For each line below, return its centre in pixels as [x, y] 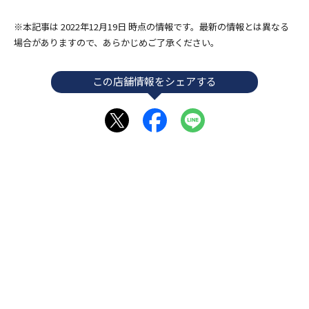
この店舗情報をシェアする [154, 81]
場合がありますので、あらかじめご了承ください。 [117, 42]
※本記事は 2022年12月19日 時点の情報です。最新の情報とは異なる [151, 26]
